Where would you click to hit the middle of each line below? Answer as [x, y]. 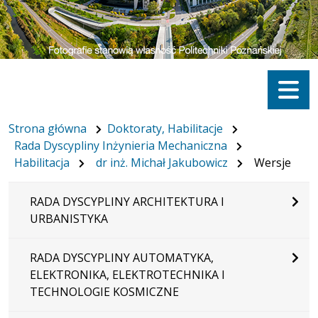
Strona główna [48, 128]
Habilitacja [42, 162]
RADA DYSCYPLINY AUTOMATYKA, [122, 257]
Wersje [273, 162]
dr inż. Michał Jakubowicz [162, 162]
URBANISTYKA [69, 218]
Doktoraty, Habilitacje [165, 128]
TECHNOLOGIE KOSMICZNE [104, 291]
